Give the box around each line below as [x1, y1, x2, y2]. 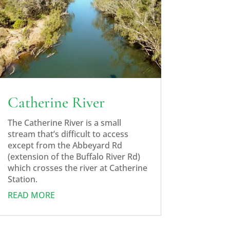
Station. [7, 174, 37, 185]
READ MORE [7, 189, 55, 201]
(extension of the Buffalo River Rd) [7, 151, 140, 163]
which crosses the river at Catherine [7, 162, 147, 174]
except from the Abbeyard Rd [7, 140, 122, 151]
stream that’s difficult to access [7, 128, 128, 140]
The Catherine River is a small [7, 117, 121, 129]
